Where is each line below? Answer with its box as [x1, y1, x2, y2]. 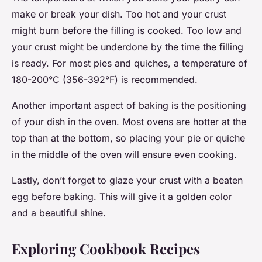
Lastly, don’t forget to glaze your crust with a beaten [12, 174, 243, 187]
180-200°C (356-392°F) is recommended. [12, 74, 198, 86]
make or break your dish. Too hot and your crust [12, 8, 226, 20]
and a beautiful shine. [12, 207, 106, 219]
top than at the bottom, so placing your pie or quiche [12, 132, 245, 144]
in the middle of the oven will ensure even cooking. [12, 149, 237, 161]
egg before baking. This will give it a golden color [12, 191, 232, 203]
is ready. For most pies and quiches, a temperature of [12, 57, 247, 70]
